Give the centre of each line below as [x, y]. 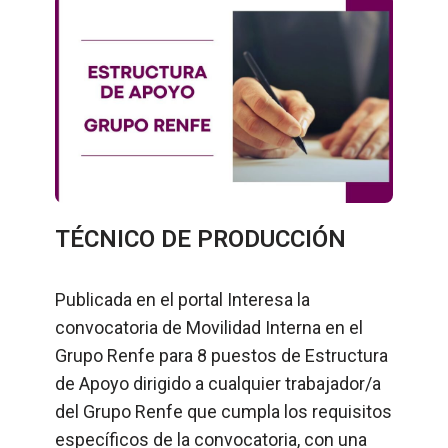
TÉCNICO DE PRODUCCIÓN [200, 238]
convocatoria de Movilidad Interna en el [209, 327]
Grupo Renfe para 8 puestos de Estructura [221, 355]
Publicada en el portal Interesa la [182, 299]
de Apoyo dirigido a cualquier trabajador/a [218, 383]
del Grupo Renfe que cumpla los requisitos [223, 411]
